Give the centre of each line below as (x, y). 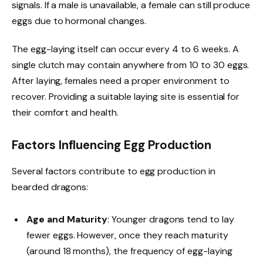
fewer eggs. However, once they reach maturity (127, 235)
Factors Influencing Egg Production (112, 145)
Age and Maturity (67, 219)
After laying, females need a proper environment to (121, 80)
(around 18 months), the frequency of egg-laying (129, 251)
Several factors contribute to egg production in (114, 171)
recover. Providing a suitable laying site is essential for (126, 96)
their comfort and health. (65, 112)
